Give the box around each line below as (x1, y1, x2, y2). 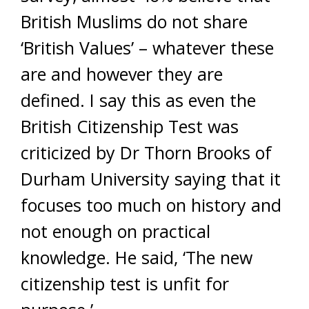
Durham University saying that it (21, 167, 281, 190)
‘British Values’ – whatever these (21, 36, 274, 59)
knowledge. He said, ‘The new (21, 246, 252, 269)
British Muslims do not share (21, 10, 248, 33)
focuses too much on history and (21, 193, 281, 217)
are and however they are (21, 62, 223, 86)
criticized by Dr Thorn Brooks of (21, 141, 272, 164)
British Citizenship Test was (21, 114, 239, 138)
